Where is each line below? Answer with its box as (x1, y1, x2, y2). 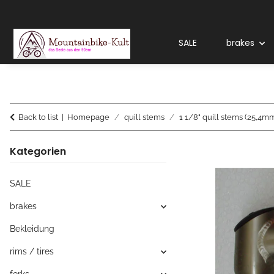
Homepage (67, 113, 109, 122)
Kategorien (10, 144, 66, 159)
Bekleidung (10, 224, 54, 234)
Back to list (18, 113, 58, 122)
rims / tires (10, 246, 54, 257)
